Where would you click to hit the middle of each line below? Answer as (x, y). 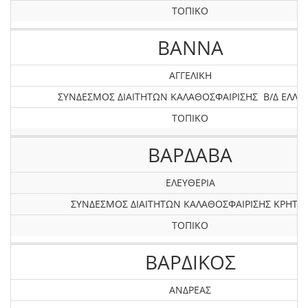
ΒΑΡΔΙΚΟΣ (190, 262)
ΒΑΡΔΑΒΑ (190, 155)
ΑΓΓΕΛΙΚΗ (190, 75)
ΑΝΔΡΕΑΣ (190, 290)
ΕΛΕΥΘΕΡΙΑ (190, 183)
